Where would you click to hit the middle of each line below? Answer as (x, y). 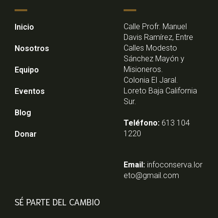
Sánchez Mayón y (154, 59)
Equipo (27, 70)
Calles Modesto (151, 48)
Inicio (25, 27)
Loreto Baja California (161, 91)
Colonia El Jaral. (151, 80)
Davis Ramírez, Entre (159, 37)
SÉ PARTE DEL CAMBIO (57, 202)
